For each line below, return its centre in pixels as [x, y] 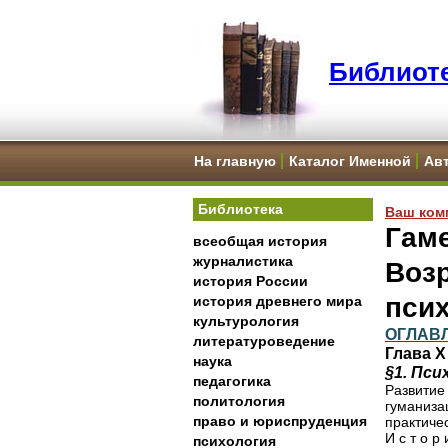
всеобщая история [260, 241]
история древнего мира [277, 301]
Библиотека [240, 209]
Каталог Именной [350, 161]
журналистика [243, 261]
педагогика [232, 381]
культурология [246, 321]
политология [239, 401]
